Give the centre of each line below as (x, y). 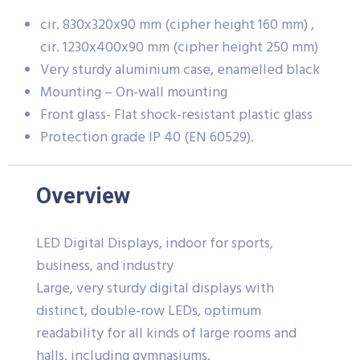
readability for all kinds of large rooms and (166, 333)
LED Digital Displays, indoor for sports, (155, 243)
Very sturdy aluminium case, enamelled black (180, 70)
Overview (83, 195)
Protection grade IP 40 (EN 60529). (147, 137)
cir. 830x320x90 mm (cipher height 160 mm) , (177, 25)
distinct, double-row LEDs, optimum (149, 311)
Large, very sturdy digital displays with (155, 288)
